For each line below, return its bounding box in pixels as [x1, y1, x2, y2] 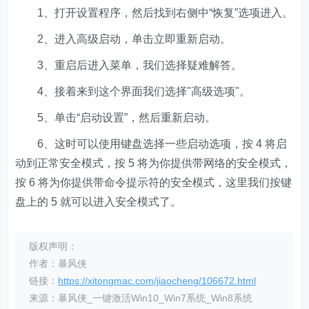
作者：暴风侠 [29, 257, 88, 269]
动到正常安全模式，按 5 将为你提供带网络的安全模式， [15, 157, 292, 169]
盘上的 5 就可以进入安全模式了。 [15, 195, 182, 208]
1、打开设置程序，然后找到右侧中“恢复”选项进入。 [15, 6, 294, 19]
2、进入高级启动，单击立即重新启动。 [15, 32, 232, 45]
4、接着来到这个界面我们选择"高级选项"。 [15, 85, 251, 97]
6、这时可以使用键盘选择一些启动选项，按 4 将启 [15, 137, 288, 150]
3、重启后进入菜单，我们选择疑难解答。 [15, 59, 243, 71]
